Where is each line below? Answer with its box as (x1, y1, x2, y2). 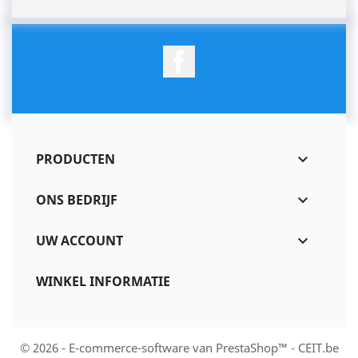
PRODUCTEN (36, 149, 115, 168)
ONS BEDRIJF (36, 190, 117, 209)
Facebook (195, 44, 253, 62)
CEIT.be (297, 339, 339, 356)
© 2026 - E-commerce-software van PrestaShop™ (19, 339, 291, 356)
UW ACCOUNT (36, 231, 123, 249)
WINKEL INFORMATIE (36, 272, 170, 290)
